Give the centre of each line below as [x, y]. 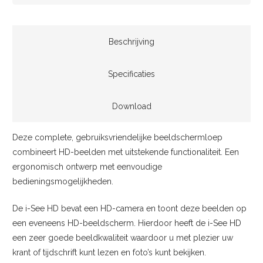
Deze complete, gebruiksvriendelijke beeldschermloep [117, 138]
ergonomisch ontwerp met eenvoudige [87, 167]
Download [131, 107]
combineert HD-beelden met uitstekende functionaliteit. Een [126, 152]
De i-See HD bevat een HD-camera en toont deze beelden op [129, 209]
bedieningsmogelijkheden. [63, 182]
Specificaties [131, 74]
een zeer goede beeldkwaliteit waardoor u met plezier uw [123, 238]
